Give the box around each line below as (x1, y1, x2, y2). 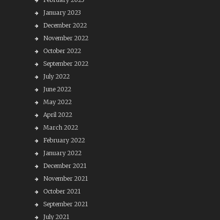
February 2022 (43, 137, 85, 144)
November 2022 (43, 34, 88, 42)
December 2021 (43, 162, 86, 169)
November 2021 (43, 175, 88, 182)
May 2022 (43, 98, 72, 106)
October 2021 (43, 188, 81, 195)
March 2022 (43, 124, 78, 131)
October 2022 (43, 47, 81, 55)
